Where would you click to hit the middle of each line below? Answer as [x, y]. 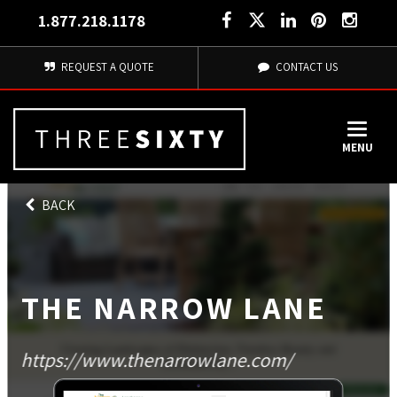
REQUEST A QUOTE [106, 67]
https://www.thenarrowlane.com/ [157, 359]
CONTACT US [305, 67]
